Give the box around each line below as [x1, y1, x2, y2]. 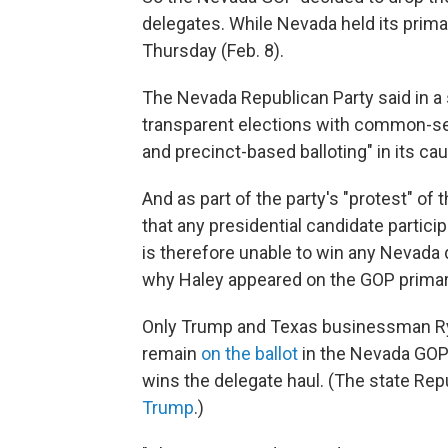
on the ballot [201, 343, 298, 364]
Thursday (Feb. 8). [142, 40, 284, 61]
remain [142, 343, 201, 364]
